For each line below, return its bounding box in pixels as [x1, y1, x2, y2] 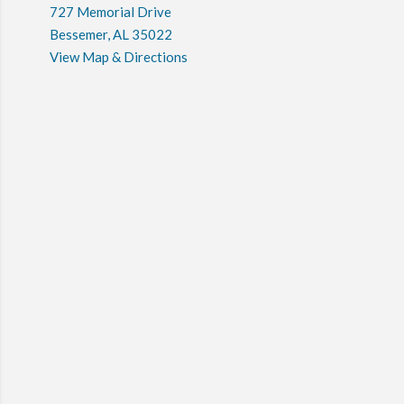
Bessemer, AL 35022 [49, 26, 172, 43]
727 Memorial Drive [49, 4, 171, 21]
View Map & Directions [49, 49, 188, 66]
